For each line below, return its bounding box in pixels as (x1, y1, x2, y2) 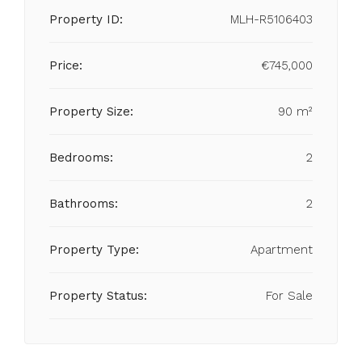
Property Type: (49, 242, 139, 257)
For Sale (266, 288, 313, 303)
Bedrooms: (49, 150, 113, 165)
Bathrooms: (49, 196, 118, 211)
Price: (49, 58, 82, 73)
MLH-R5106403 (230, 12, 313, 27)
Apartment (250, 242, 313, 257)
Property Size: (49, 104, 133, 119)
